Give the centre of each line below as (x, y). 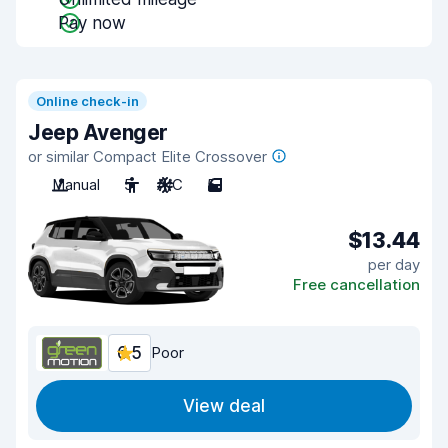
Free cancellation (356, 284)
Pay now (92, 23)
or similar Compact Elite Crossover (147, 156)
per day (394, 264)
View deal (224, 406)
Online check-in (87, 101)
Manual (76, 184)
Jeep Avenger (98, 132)
